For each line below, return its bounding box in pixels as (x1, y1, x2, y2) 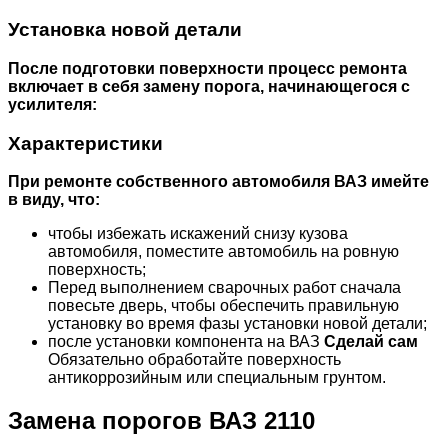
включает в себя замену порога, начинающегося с (8, 78, 410, 96)
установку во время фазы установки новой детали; (48, 315, 427, 333)
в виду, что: (8, 191, 100, 209)
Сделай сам (324, 333, 418, 351)
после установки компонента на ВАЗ (48, 333, 324, 351)
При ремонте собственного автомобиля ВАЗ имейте (8, 173, 429, 191)
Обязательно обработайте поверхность (48, 351, 341, 369)
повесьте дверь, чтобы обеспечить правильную (48, 297, 399, 315)
